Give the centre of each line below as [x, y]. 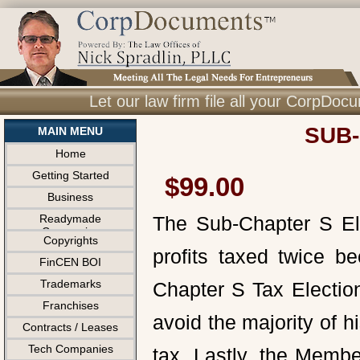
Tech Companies [70, 349]
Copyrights [70, 240]
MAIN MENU [70, 131]
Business [70, 197]
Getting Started [70, 175]
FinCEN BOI [70, 262]
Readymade [70, 219]
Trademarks [70, 284]
